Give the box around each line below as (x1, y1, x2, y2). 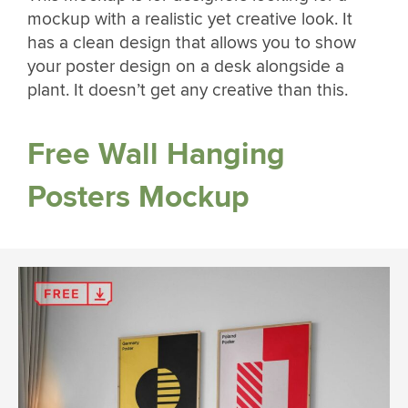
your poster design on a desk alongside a (27, 56, 344, 78)
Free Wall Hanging (27, 135, 285, 173)
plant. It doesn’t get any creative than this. (27, 79, 348, 102)
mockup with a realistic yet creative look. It (27, 8, 352, 31)
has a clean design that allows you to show (27, 32, 356, 55)
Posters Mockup (27, 178, 250, 216)
